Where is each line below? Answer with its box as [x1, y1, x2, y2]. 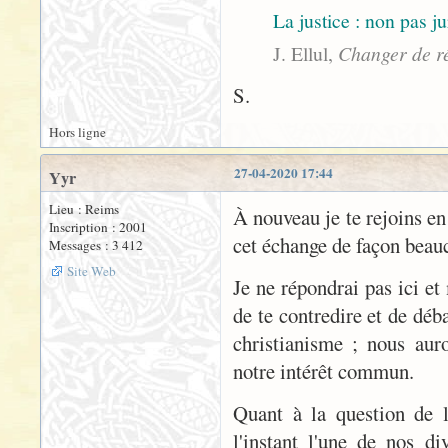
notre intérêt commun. [233, 357, 414, 385]
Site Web [67, 262, 116, 280]
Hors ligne [49, 123, 106, 141]
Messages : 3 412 [49, 236, 143, 254]
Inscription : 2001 [49, 218, 147, 236]
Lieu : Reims [49, 200, 119, 218]
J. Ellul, [273, 40, 338, 67]
